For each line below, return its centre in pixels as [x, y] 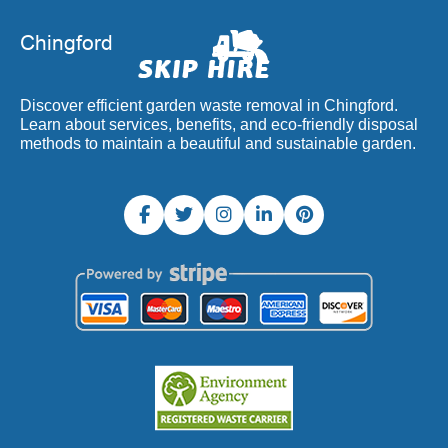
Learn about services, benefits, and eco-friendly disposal [219, 124]
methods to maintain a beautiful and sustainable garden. [218, 143]
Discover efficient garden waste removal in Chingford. [209, 105]
